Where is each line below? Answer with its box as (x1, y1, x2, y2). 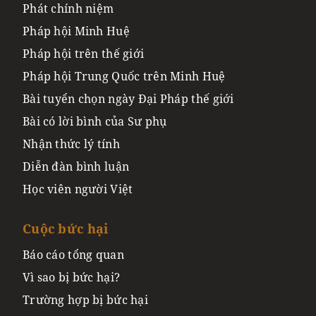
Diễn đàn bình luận (23, 158, 130, 174)
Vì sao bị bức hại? (23, 269, 121, 285)
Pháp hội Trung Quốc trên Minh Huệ (23, 68, 226, 84)
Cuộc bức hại (23, 219, 109, 237)
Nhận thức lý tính (23, 135, 120, 152)
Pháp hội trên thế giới (23, 45, 145, 61)
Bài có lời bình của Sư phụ (23, 113, 167, 129)
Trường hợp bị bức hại (23, 291, 149, 308)
